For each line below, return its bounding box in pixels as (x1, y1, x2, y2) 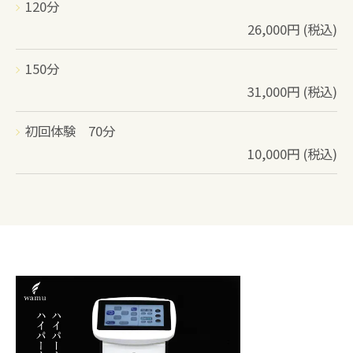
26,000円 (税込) (247, 20, 337, 39)
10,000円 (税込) (247, 144, 337, 164)
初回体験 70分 (25, 121, 115, 141)
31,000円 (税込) (247, 82, 337, 102)
